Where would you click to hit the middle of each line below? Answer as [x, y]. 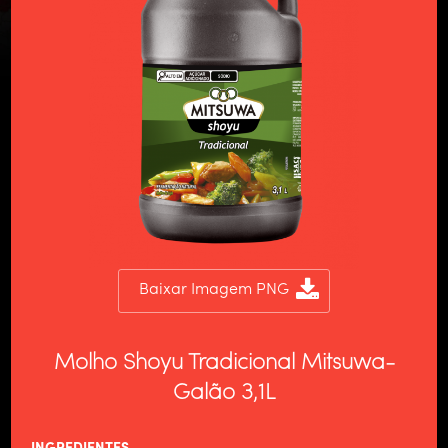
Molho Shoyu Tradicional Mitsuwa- [224, 363]
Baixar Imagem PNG [214, 290]
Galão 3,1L [224, 393]
